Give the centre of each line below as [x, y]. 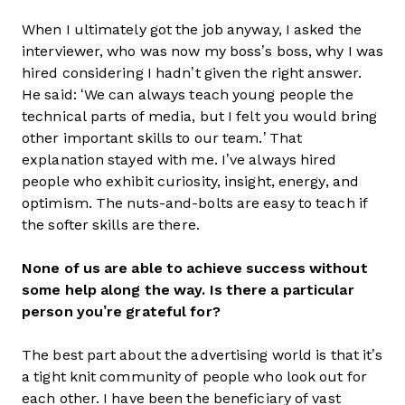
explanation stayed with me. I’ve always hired [179, 160]
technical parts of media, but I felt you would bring [200, 116]
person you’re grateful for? [121, 311]
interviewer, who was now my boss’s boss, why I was [203, 51]
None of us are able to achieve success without [195, 268]
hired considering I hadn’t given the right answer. [192, 73]
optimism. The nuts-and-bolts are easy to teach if [195, 203]
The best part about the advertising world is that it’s [202, 355]
